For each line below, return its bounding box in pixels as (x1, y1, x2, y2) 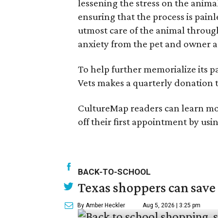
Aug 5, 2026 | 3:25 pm (143, 202, 200, 209)
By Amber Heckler (77, 202, 125, 209)
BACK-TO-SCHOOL (78, 167, 151, 177)
